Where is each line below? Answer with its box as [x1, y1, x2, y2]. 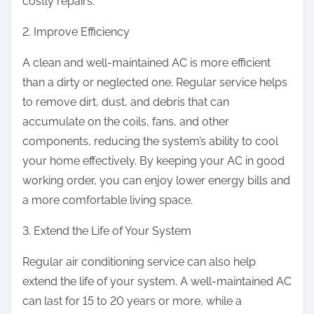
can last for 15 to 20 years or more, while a [22, 294, 242, 308]
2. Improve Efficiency [22, 25, 130, 39]
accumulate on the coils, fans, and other [22, 115, 229, 129]
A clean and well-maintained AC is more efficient [22, 56, 271, 70]
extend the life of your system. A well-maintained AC [22, 275, 292, 289]
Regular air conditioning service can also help [22, 255, 256, 269]
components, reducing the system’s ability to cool [22, 135, 278, 149]
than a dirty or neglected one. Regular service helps [22, 76, 287, 90]
